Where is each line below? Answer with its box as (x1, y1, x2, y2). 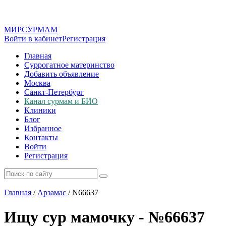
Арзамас (37, 188, 66, 197)
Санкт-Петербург (24, 88, 84, 96)
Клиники (24, 106, 56, 115)
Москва (24, 79, 50, 87)
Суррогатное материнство (24, 61, 115, 69)
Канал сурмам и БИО (24, 97, 98, 105)
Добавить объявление (24, 70, 99, 78)
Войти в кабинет (4, 34, 62, 43)
